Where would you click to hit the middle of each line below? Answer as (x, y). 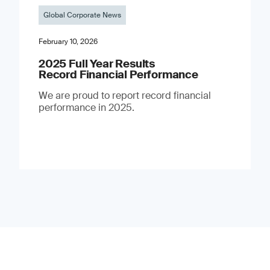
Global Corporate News (82, 15)
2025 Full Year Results (97, 64)
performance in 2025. (86, 107)
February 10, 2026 (68, 41)
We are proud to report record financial (124, 95)
